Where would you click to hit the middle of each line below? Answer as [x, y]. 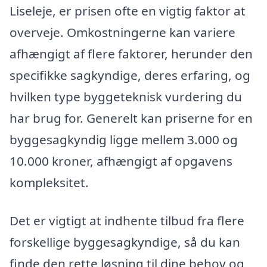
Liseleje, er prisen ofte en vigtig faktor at [128, 11]
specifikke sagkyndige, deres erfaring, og [130, 75]
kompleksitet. [49, 183]
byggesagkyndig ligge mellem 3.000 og [124, 140]
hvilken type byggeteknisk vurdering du [126, 97]
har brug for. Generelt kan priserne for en [131, 118]
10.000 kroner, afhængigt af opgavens [121, 161]
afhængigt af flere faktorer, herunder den [131, 54]
